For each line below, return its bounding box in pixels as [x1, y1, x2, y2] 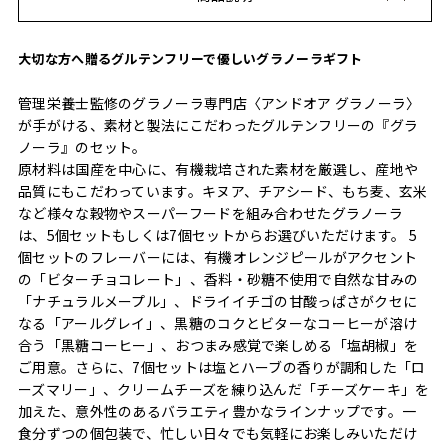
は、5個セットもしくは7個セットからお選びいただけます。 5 [18, 224, 417, 245]
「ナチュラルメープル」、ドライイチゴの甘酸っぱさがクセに [18, 290, 418, 311]
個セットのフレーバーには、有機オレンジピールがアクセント [18, 246, 418, 267]
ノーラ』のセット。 [18, 136, 147, 157]
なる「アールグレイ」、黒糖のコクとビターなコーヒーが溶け [18, 312, 418, 333]
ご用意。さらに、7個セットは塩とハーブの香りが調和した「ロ [18, 356, 426, 377]
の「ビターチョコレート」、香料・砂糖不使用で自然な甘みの [18, 268, 419, 289]
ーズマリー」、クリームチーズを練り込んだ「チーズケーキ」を [18, 378, 430, 399]
